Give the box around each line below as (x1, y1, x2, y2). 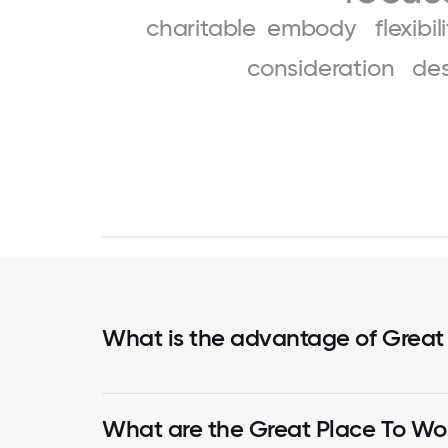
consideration (247, 54, 395, 83)
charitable (146, 14, 256, 43)
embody (267, 14, 356, 43)
